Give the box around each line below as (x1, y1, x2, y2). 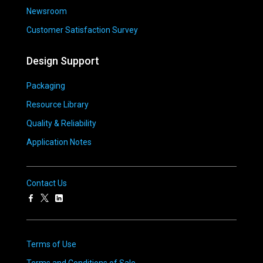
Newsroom (26, 6, 67, 16)
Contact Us (26, 178, 67, 188)
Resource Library (26, 100, 89, 110)
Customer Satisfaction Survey (26, 25, 138, 35)
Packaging (26, 81, 65, 91)
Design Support (26, 55, 99, 68)
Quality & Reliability (26, 119, 96, 129)
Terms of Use (26, 240, 76, 249)
